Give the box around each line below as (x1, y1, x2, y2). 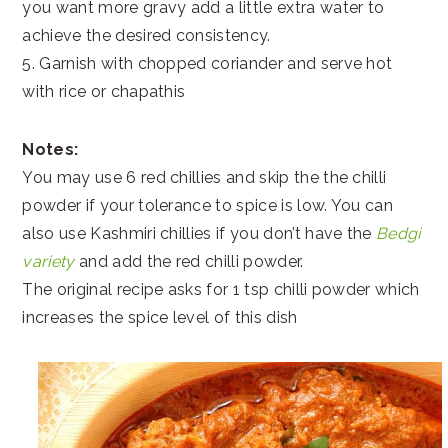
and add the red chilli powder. (74, 252, 304, 271)
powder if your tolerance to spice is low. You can (22, 196, 394, 215)
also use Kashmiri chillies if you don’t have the (22, 224, 377, 243)
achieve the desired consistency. (22, 26, 271, 45)
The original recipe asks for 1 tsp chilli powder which (22, 280, 420, 299)
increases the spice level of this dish (22, 308, 298, 327)
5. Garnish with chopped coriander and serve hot (22, 54, 393, 73)
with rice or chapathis (22, 82, 186, 101)
